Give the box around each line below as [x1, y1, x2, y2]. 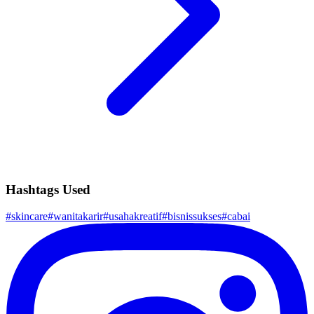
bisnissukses [168, 210, 221, 223]
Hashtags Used [6, 182, 90, 197]
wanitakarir [53, 210, 103, 223]
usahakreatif [109, 210, 162, 223]
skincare [11, 210, 48, 223]
